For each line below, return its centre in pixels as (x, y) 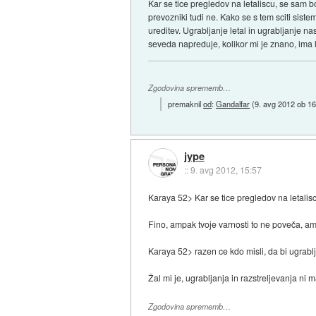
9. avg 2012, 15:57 (226, 169)
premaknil (186, 104)
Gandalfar (233, 104)
